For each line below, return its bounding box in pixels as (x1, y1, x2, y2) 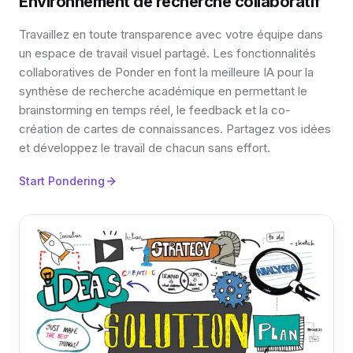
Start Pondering (19, 173, 105, 188)
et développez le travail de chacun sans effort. (19, 139, 270, 155)
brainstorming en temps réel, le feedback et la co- (19, 102, 291, 117)
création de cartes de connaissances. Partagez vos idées (19, 121, 331, 136)
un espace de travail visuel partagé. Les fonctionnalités (19, 45, 316, 61)
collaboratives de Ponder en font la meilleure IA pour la (19, 64, 314, 80)
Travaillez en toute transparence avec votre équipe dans (19, 26, 323, 42)
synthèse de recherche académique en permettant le (19, 83, 307, 98)
